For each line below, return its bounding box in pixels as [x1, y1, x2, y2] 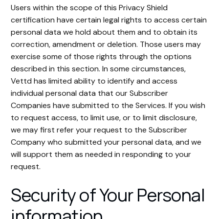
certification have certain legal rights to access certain [11, 15, 207, 25]
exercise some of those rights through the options [11, 51, 192, 62]
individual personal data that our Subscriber [11, 88, 169, 98]
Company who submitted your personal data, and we [11, 137, 202, 147]
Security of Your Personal [11, 183, 205, 207]
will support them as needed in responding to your [11, 149, 192, 159]
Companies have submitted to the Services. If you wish [11, 100, 206, 110]
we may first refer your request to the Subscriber [11, 125, 188, 135]
